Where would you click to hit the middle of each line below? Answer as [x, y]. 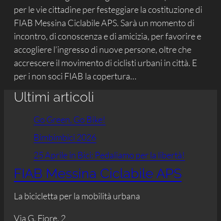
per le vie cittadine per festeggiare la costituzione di [108, 10]
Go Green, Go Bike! [70, 119]
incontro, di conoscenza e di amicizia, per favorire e [108, 36]
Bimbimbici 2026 [65, 137]
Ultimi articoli [54, 97]
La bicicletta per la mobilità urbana [77, 196]
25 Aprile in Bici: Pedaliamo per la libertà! [110, 155]
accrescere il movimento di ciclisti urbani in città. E [106, 63]
